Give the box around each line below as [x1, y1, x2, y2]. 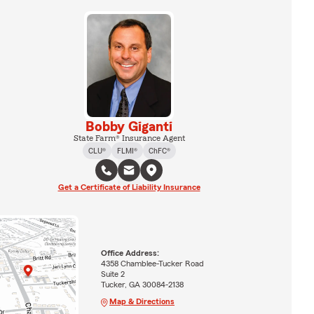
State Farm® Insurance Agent [73, 133, 185, 142]
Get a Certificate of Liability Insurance [57, 182, 200, 191]
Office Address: [100, 249, 159, 258]
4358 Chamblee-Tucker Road [100, 259, 204, 268]
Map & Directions [109, 297, 175, 306]
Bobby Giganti [86, 119, 172, 134]
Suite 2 [100, 270, 125, 279]
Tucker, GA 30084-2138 [100, 280, 184, 289]
